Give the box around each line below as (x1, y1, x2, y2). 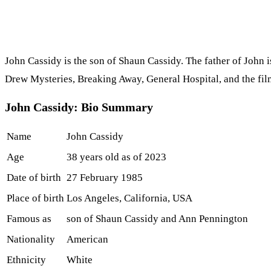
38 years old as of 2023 (67, 151, 166, 163)
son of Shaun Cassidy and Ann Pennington (67, 213, 248, 225)
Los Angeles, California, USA (67, 192, 192, 204)
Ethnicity (7, 254, 46, 266)
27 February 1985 (67, 172, 143, 184)
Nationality (7, 233, 55, 246)
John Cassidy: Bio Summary (5, 100, 153, 114)
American (67, 233, 108, 246)
